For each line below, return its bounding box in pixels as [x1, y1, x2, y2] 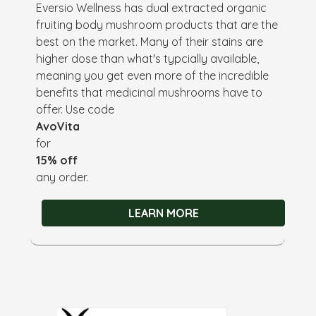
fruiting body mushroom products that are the [36, 17, 279, 32]
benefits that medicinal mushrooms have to [36, 85, 263, 99]
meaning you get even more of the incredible [36, 68, 269, 83]
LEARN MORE [128, 205, 199, 220]
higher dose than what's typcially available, [36, 51, 260, 66]
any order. [36, 169, 89, 184]
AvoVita [36, 119, 80, 133]
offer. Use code [36, 102, 115, 116]
